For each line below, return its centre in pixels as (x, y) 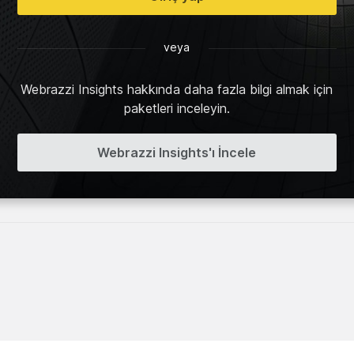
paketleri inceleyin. (177, 108)
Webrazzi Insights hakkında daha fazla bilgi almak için (177, 89)
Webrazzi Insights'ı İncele (177, 152)
